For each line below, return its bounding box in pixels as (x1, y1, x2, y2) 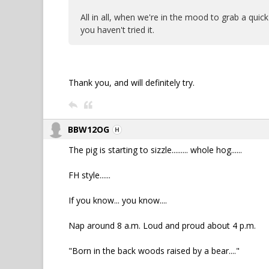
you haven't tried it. (80, 24, 154, 35)
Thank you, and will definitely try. (68, 77, 195, 88)
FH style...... (68, 169, 110, 181)
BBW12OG (68, 124, 109, 135)
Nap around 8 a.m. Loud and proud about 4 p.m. (68, 220, 256, 231)
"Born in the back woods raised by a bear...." (68, 245, 240, 256)
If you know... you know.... (68, 195, 167, 206)
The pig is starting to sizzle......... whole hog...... (68, 144, 242, 156)
